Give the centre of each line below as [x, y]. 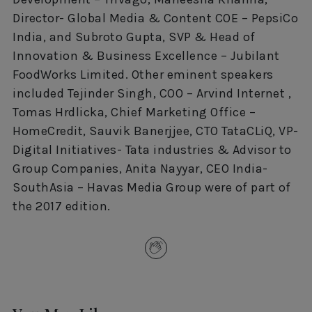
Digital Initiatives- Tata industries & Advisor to [152, 149]
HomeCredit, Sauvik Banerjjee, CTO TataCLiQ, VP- [156, 131]
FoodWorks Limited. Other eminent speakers [143, 74]
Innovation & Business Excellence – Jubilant [146, 55]
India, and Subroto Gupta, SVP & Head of [134, 37]
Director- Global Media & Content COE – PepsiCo [155, 18]
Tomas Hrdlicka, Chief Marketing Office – [134, 112]
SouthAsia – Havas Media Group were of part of [152, 187]
